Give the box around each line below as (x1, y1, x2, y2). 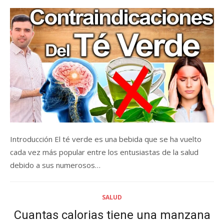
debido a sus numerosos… (10, 160, 100, 170)
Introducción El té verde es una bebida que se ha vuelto (10, 134, 201, 144)
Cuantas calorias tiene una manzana (13, 208, 210, 222)
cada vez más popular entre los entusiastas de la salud (10, 147, 198, 157)
